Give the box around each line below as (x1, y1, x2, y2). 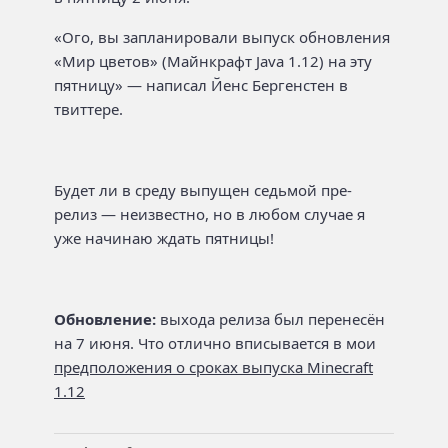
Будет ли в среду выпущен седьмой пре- (54, 180, 352, 200)
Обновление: (54, 309, 156, 329)
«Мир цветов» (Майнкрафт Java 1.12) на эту (54, 51, 372, 71)
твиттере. (54, 99, 123, 119)
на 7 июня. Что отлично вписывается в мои (54, 333, 376, 353)
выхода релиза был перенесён (156, 309, 385, 329)
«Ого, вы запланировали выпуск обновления (54, 27, 390, 47)
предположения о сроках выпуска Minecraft (54, 357, 373, 377)
